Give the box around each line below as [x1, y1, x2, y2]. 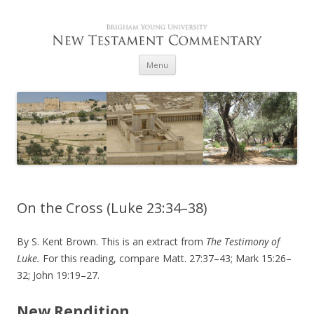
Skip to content [175, 53, 245, 67]
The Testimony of [206, 235, 280, 249]
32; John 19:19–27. [17, 268, 100, 282]
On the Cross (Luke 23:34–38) [17, 198, 207, 218]
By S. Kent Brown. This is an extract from [17, 235, 206, 249]
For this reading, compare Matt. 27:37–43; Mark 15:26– [40, 252, 292, 266]
